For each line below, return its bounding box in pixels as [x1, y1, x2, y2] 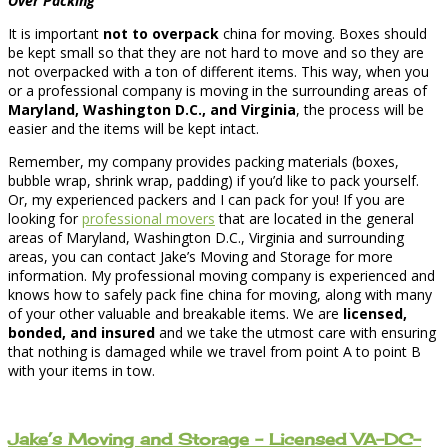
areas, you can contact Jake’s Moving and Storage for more [8, 246, 393, 266]
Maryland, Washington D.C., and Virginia [8, 99, 296, 119]
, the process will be [296, 99, 424, 119]
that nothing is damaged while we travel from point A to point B [8, 341, 421, 361]
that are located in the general [215, 208, 414, 228]
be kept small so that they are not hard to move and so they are [8, 42, 424, 62]
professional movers [82, 208, 215, 228]
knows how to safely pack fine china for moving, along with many [8, 284, 432, 304]
